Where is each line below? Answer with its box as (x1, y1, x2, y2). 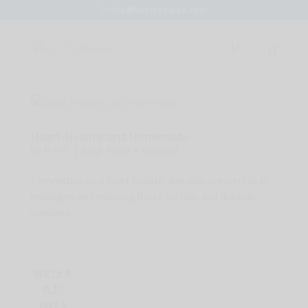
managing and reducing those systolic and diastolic (30, 190, 257, 203)
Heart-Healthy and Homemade (30, 129, 188, 144)
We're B (34, 266, 72, 279)
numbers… (30, 206, 78, 219)
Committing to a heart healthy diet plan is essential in (30, 174, 267, 187)
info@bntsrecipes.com (107, 4, 208, 16)
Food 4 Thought (106, 144, 179, 157)
